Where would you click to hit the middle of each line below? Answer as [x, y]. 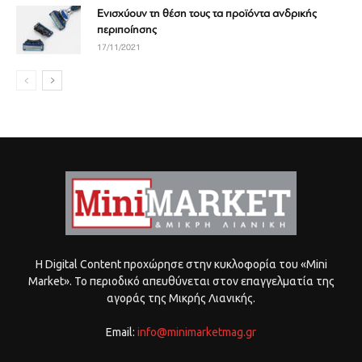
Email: [122, 332]
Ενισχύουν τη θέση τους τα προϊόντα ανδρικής [207, 14]
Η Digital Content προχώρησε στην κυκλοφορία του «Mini [181, 264]
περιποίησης [127, 30]
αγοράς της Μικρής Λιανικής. [181, 298]
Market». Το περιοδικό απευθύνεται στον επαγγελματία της [181, 281]
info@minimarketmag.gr [197, 332]
